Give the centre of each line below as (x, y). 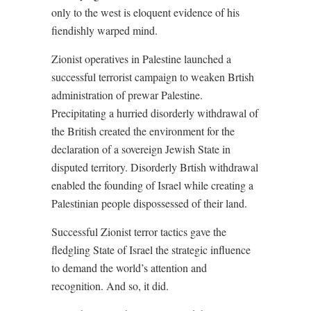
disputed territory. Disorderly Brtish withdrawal (155, 167)
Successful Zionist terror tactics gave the (139, 232)
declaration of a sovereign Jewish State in (141, 149)
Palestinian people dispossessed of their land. (149, 203)
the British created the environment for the (143, 131)
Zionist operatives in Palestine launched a (141, 59)
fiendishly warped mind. (106, 30)
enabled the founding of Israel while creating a (152, 185)
